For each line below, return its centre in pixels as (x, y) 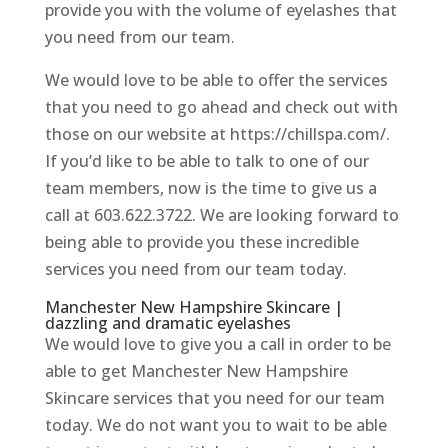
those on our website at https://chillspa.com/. (217, 134)
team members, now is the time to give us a (210, 188)
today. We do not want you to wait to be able (215, 425)
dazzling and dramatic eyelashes (167, 323)
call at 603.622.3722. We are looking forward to (221, 215)
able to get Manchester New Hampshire (196, 371)
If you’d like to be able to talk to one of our (206, 161)
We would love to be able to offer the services (216, 80)
